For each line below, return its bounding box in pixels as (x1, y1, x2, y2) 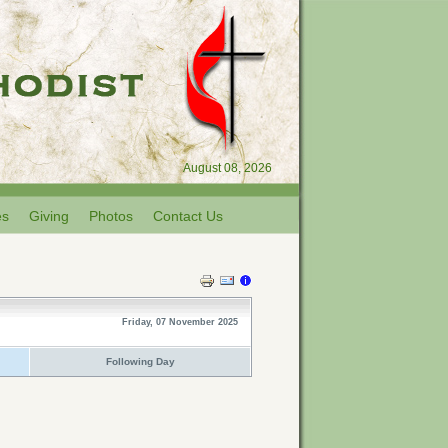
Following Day (105, 356, 175, 367)
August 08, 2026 (183, 161, 272, 175)
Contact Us (152, 208, 223, 224)
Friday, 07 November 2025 (122, 317, 238, 327)
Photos (88, 208, 133, 224)
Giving (28, 208, 69, 224)
